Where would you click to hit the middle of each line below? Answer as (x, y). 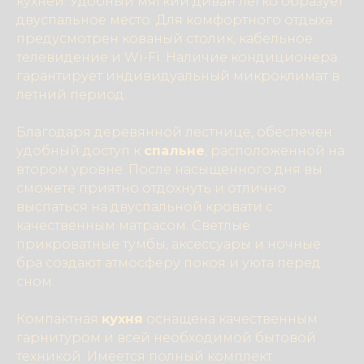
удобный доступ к (80, 151)
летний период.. (73, 95)
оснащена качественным (230, 319)
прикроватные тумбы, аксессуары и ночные (169, 244)
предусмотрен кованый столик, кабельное (165, 39)
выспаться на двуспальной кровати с (145, 207)
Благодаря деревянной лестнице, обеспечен (174, 132)
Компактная (59, 319)
